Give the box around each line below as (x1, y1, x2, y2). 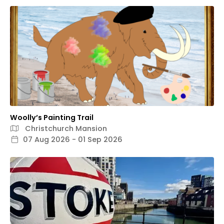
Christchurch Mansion (23, 123, 107, 134)
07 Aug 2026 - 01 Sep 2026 (23, 134, 122, 145)
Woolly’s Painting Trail (10, 112, 93, 123)
